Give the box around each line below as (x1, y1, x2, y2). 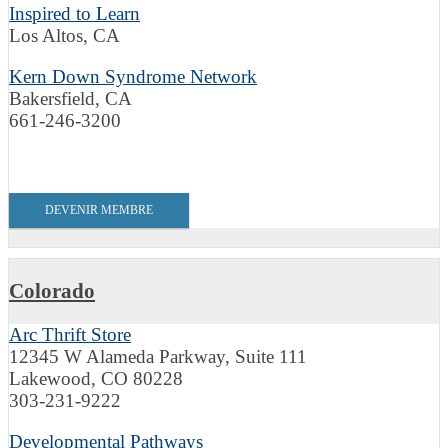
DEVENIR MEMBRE (45, 203, 153, 218)
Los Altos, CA (9, 25, 120, 46)
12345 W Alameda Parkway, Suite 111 (9, 345, 307, 367)
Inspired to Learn (9, 3, 140, 24)
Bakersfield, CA (9, 88, 132, 110)
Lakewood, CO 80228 (9, 367, 183, 389)
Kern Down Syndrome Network (9, 66, 257, 88)
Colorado (9, 280, 95, 303)
